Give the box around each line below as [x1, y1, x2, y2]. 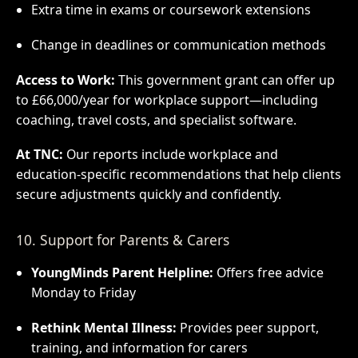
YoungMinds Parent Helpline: [30, 263, 213, 281]
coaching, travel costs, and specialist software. [15, 110, 296, 129]
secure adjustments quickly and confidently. [15, 185, 281, 204]
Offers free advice [213, 263, 324, 281]
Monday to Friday [30, 283, 136, 301]
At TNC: [15, 145, 63, 164]
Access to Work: [15, 70, 115, 89]
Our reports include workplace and [62, 145, 278, 164]
